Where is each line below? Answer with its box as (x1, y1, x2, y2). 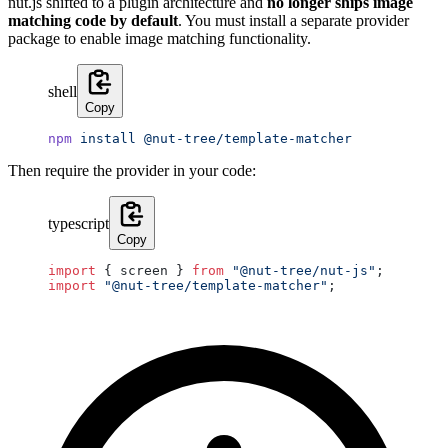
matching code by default (8, 11, 178, 29)
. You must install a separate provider (178, 11, 409, 29)
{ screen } (96, 262, 192, 278)
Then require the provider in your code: (8, 161, 256, 179)
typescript (48, 214, 109, 232)
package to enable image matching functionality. (8, 29, 311, 47)
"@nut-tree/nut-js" (224, 262, 376, 278)
